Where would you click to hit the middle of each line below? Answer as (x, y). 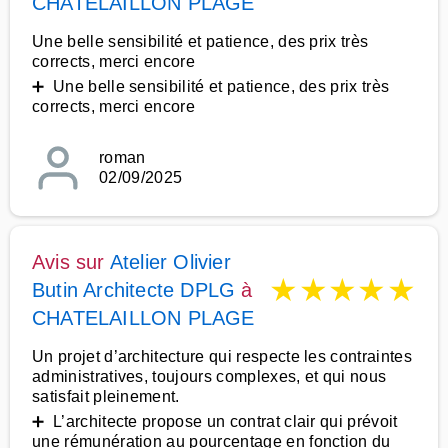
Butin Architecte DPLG (134, 290)
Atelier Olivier (170, 262)
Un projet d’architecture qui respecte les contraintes (222, 356)
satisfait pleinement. (106, 396)
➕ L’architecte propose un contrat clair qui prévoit (215, 421)
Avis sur (71, 262)
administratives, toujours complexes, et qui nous (209, 376)
